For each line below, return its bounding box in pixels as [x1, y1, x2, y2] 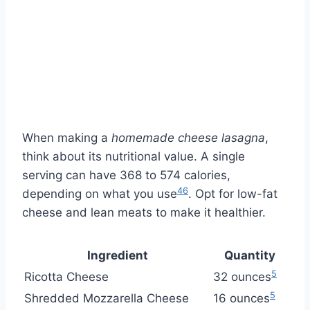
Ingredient [86, 248, 148, 262]
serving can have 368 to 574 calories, [22, 167, 230, 182]
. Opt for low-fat [188, 186, 277, 201]
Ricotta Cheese [24, 269, 109, 284]
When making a [22, 130, 111, 145]
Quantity [224, 248, 275, 262]
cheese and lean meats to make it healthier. [22, 205, 266, 219]
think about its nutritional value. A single [22, 149, 245, 163]
